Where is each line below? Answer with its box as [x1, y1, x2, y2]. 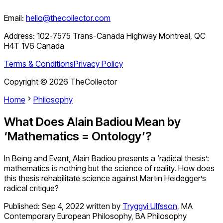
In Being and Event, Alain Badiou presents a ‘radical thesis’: [4, 153, 209, 164]
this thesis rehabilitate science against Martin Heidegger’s [4, 173, 206, 184]
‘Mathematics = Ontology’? [4, 129, 152, 144]
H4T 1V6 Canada [4, 41, 64, 51]
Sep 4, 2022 [42, 201, 84, 212]
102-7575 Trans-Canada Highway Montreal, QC [37, 31, 206, 41]
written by [86, 201, 120, 212]
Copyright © [4, 77, 49, 87]
